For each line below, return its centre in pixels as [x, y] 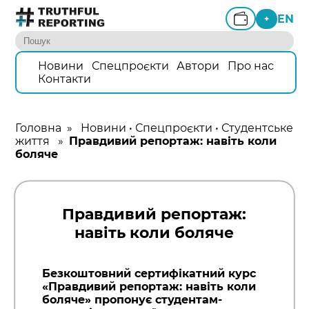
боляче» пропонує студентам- [132, 300]
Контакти [64, 79]
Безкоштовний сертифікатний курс [149, 274]
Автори [198, 66]
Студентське [258, 128]
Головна [39, 128]
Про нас [251, 66]
